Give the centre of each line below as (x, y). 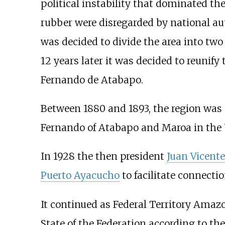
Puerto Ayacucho (80, 176)
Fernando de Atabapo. (92, 80)
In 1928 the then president (103, 156)
